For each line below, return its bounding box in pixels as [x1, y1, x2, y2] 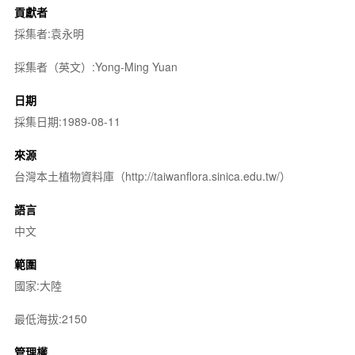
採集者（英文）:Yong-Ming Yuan [13, 59, 177, 74]
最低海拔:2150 [13, 311, 87, 326]
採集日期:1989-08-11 [13, 113, 120, 129]
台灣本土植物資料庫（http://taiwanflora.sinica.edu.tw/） [13, 168, 291, 184]
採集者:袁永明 [13, 25, 84, 41]
